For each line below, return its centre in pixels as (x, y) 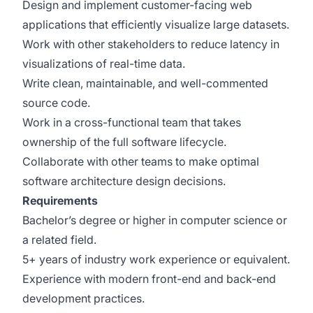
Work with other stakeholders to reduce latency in (151, 44)
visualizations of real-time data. (104, 64)
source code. (56, 103)
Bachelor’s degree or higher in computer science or (155, 220)
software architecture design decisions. (124, 181)
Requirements (60, 201)
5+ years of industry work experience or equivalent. (156, 259)
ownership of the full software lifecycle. (124, 142)
